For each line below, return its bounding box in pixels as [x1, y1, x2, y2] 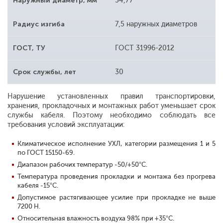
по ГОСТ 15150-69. [17, 149, 75, 157]
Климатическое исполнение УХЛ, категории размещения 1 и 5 [17, 140, 216, 148]
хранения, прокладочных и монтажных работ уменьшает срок [7, 102, 216, 111]
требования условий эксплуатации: [7, 120, 124, 129]
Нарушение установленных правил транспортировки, [7, 92, 216, 101]
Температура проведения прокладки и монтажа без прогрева [17, 173, 216, 181]
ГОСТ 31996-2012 [114, 44, 174, 53]
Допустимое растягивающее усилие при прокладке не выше [17, 194, 216, 202]
